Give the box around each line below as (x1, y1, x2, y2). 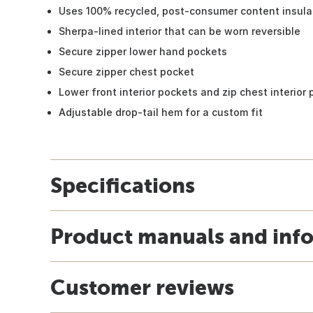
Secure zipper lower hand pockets (59, 45, 227, 57)
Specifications (50, 173, 195, 197)
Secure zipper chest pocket (59, 65, 194, 78)
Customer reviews (50, 275, 234, 299)
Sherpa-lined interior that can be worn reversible (59, 24, 300, 37)
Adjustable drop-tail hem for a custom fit (59, 105, 263, 118)
